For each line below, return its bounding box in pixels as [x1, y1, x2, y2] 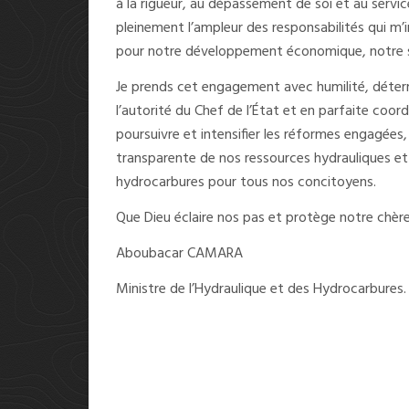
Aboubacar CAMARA [116, 242, 243, 267]
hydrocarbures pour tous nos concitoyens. [116, 171, 376, 195]
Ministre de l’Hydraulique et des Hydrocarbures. [116, 278, 406, 302]
